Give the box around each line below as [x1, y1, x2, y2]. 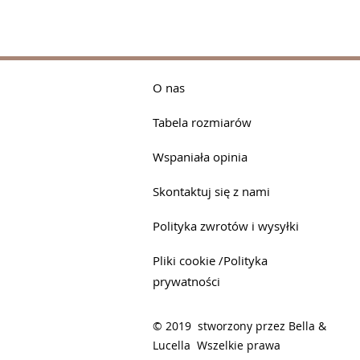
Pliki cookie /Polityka [153, 252, 268, 269]
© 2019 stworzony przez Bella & [153, 318, 326, 334]
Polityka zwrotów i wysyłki [153, 218, 299, 235]
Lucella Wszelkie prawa [153, 337, 280, 354]
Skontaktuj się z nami [153, 183, 270, 200]
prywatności [153, 273, 220, 290]
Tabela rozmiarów [153, 114, 252, 131]
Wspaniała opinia [153, 149, 247, 166]
